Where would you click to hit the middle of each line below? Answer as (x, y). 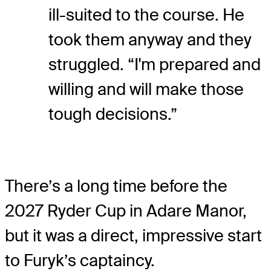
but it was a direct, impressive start (133, 235)
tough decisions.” (113, 114)
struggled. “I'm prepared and (155, 64)
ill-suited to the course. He (146, 15)
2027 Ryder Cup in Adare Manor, (126, 211)
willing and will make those (146, 89)
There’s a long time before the (116, 186)
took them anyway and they (150, 39)
